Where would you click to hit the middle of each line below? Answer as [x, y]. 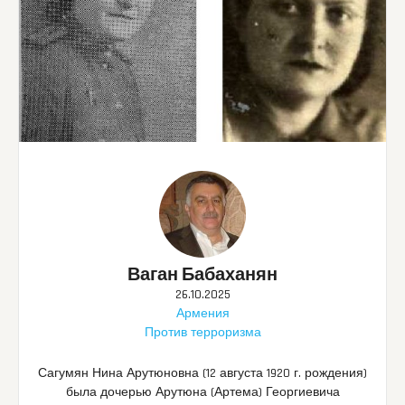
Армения [202, 314]
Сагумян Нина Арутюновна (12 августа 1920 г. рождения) [202, 374]
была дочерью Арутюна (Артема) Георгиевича [202, 393]
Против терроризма [202, 333]
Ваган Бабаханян [202, 275]
